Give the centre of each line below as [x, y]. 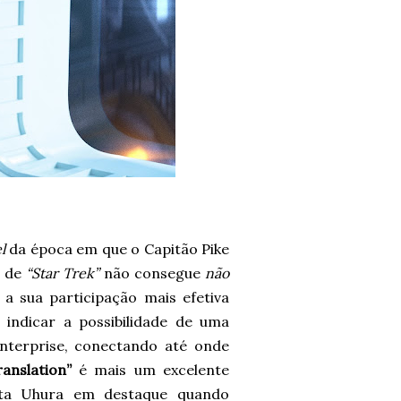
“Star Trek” [62, 273]
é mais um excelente [150, 370]
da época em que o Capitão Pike [117, 249]
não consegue [152, 273]
